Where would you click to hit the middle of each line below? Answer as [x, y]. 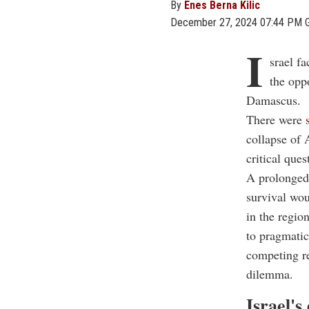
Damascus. [273, 100]
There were [276, 119]
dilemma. [270, 273]
